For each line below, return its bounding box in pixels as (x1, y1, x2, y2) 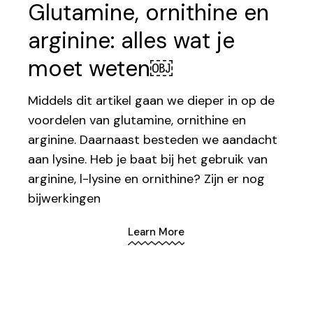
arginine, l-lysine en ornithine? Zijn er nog (28, 170, 265, 188)
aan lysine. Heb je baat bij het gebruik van (28, 151, 268, 168)
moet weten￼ (28, 54, 173, 84)
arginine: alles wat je (28, 26, 235, 56)
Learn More (128, 224, 185, 239)
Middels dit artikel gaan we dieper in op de (28, 92, 275, 110)
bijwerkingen (28, 190, 101, 208)
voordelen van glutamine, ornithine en (28, 112, 247, 129)
